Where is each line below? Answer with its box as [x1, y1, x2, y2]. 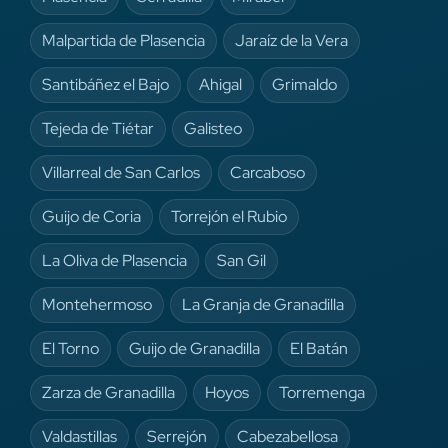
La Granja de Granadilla [182, 293, 344, 315]
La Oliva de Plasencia [42, 249, 187, 271]
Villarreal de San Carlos [42, 161, 200, 183]
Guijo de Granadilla [129, 337, 260, 359]
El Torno [42, 337, 99, 359]
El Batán [290, 337, 348, 359]
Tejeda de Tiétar [42, 117, 154, 139]
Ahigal [199, 73, 242, 95]
